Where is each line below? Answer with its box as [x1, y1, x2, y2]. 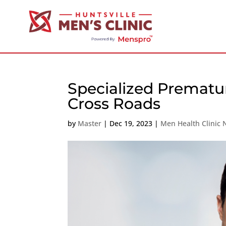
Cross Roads [68, 94, 161, 113]
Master [78, 119, 102, 128]
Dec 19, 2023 [109, 119, 153, 128]
